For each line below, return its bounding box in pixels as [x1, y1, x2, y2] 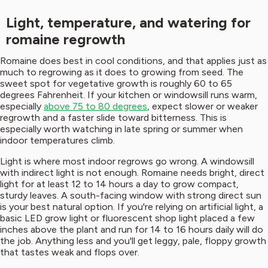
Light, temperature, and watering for [5, 14, 251, 32]
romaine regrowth [5, 31, 125, 48]
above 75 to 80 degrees [44, 100, 147, 112]
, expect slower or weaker [147, 100, 258, 112]
